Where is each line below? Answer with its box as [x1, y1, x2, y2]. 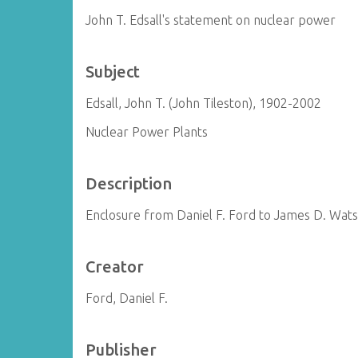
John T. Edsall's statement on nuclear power [86, 13, 336, 27]
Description [86, 174, 173, 193]
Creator [86, 257, 145, 276]
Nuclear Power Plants [86, 125, 209, 139]
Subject [86, 62, 141, 81]
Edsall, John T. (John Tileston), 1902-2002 [86, 96, 322, 110]
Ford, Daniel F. [86, 291, 169, 305]
